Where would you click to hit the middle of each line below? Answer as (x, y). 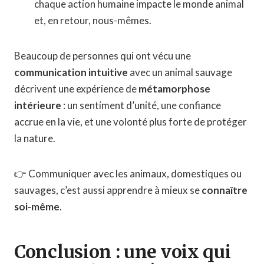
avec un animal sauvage (180, 72)
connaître (225, 190)
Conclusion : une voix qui (123, 251)
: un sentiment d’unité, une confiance (141, 105)
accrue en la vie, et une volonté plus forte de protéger (131, 121)
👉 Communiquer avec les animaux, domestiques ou (128, 173)
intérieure (38, 105)
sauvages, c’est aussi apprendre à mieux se (108, 190)
